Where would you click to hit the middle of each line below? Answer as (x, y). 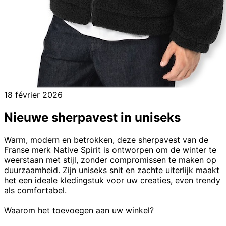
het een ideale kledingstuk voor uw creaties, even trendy (112, 180)
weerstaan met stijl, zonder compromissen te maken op (110, 160)
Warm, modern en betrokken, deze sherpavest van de (106, 139)
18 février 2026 (33, 95)
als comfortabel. (35, 190)
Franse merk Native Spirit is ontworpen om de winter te (110, 150)
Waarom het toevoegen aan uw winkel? (79, 210)
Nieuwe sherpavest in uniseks (92, 117)
